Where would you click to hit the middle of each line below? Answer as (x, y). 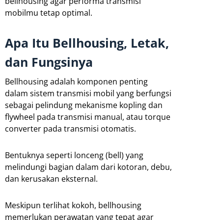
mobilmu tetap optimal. (49, 13)
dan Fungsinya (49, 62)
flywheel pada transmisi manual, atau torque (88, 117)
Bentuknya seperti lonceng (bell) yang (74, 155)
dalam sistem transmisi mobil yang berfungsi (88, 93)
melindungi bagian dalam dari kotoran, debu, (88, 167)
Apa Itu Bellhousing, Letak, (87, 42)
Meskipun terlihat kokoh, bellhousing (73, 205)
